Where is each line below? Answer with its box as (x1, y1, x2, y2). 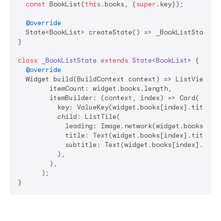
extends (101, 56, 128, 65)
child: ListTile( (18, 112, 120, 121)
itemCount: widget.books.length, (18, 84, 172, 93)
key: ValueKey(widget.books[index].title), (18, 103, 219, 111)
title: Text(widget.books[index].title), (18, 131, 219, 140)
